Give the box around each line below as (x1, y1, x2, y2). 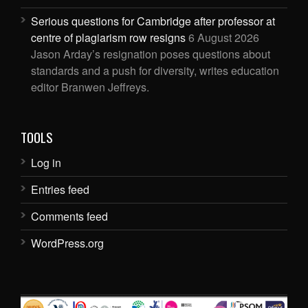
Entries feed (31, 181, 89, 197)
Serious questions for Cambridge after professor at (31, 12, 275, 29)
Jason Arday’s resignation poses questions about (31, 45, 270, 62)
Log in (31, 154, 61, 170)
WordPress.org (31, 234, 104, 251)
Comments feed (31, 208, 108, 224)
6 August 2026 (188, 29, 259, 45)
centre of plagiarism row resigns (31, 29, 186, 45)
